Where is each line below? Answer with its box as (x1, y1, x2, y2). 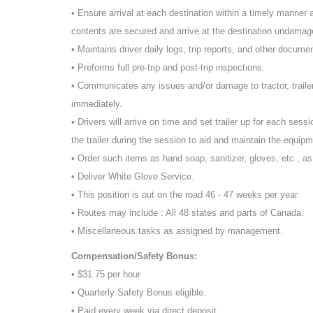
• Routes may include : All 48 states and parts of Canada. (71, 207, 304, 218)
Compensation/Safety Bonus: (71, 250, 197, 261)
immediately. (71, 98, 122, 109)
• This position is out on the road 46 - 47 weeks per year (71, 189, 298, 200)
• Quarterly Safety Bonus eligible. (71, 286, 206, 298)
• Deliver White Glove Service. (71, 170, 194, 182)
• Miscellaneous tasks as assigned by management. (71, 225, 283, 236)
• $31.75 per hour (71, 268, 140, 279)
